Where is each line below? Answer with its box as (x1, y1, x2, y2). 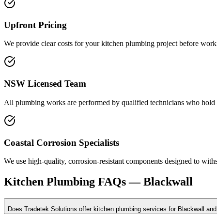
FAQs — (95, 175, 143, 188)
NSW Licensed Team (4, 78, 86, 89)
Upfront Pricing (4, 19, 67, 30)
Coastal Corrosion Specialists (4, 137, 119, 148)
